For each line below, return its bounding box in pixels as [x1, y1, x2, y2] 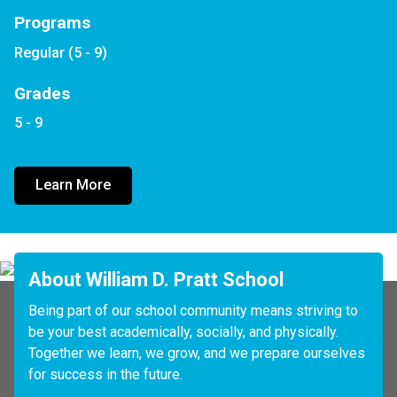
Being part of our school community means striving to [28, 301, 358, 319]
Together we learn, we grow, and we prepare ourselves [28, 344, 365, 362]
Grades [14, 82, 70, 104]
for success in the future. [28, 365, 186, 383]
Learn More [35, 176, 111, 194]
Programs [14, 12, 90, 33]
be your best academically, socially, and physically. [28, 323, 339, 340]
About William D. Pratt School [28, 268, 284, 291]
